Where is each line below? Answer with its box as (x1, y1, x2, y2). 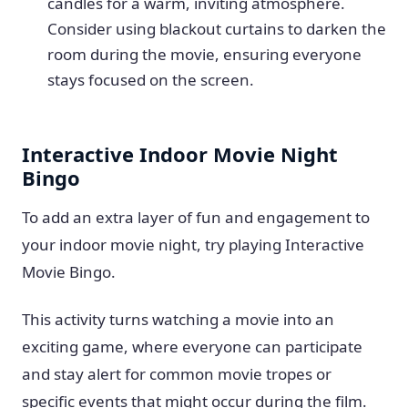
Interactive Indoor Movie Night (22, 140, 338, 168)
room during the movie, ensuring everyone (47, 44, 362, 65)
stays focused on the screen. (47, 69, 254, 90)
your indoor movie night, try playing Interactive (22, 234, 364, 255)
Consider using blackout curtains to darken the (47, 18, 386, 39)
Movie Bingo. (22, 261, 116, 282)
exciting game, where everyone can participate (22, 336, 362, 357)
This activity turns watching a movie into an (22, 309, 334, 330)
